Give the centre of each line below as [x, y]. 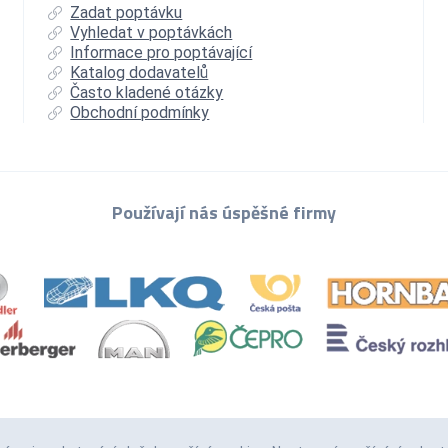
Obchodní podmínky [140, 112]
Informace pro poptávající [161, 52]
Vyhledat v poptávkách [151, 32]
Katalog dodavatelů [139, 72]
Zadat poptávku [126, 12]
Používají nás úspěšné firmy [224, 212]
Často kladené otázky [147, 92]
